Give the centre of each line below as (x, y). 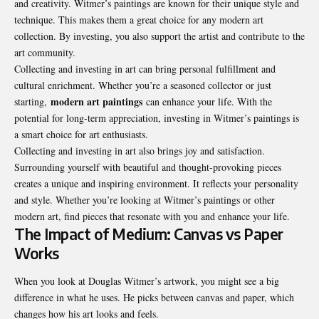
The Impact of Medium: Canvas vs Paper (149, 234)
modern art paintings (96, 101)
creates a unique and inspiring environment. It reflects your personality (156, 183)
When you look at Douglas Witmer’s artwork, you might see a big (147, 281)
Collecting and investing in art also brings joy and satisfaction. (140, 150)
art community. (45, 52)
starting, (32, 101)
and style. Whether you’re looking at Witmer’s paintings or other (145, 199)
